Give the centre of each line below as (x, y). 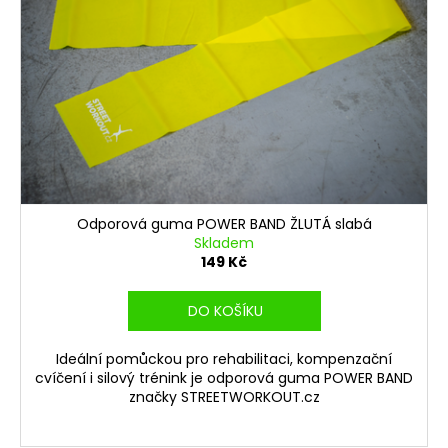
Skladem (224, 242)
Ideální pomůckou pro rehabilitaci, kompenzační (224, 358)
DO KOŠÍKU (225, 310)
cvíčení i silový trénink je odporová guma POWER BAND (224, 377)
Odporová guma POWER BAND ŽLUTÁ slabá (224, 223)
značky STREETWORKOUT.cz (224, 396)
